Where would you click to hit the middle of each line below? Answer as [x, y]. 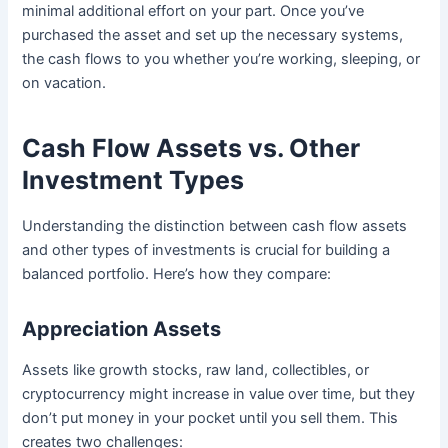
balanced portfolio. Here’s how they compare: [177, 273]
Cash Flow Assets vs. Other [191, 148]
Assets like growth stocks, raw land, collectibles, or [196, 369]
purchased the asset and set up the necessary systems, [213, 34]
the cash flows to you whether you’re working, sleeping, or [221, 58]
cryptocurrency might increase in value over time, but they [219, 393]
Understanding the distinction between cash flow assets [215, 225]
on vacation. [64, 82]
